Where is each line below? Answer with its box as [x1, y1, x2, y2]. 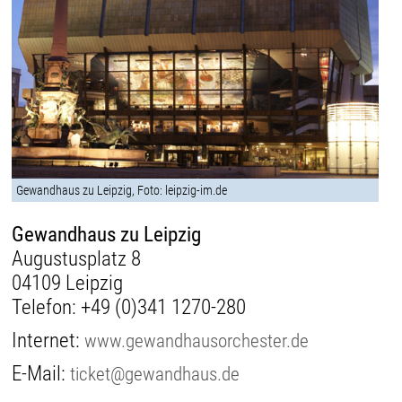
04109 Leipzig [12, 271, 124, 296]
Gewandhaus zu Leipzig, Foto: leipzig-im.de [16, 183, 228, 198]
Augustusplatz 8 [12, 247, 142, 272]
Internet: [12, 328, 85, 354]
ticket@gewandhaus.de [70, 363, 240, 386]
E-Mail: [12, 362, 71, 387]
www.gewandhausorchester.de [84, 329, 310, 353]
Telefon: [12, 295, 82, 320]
